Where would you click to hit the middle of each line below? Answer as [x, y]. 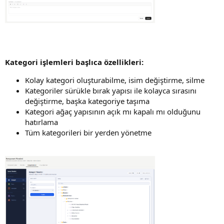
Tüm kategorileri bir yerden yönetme [88, 132]
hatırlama [41, 122]
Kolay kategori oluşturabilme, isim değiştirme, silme [115, 80]
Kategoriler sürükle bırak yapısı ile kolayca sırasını [111, 90]
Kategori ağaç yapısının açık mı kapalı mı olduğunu [113, 111]
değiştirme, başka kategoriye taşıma [87, 101]
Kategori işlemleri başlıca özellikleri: [74, 62]
